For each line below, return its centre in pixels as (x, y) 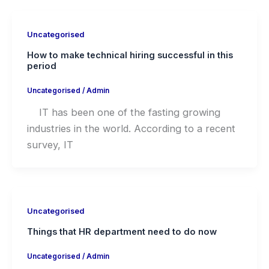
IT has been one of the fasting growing (123, 112)
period (41, 66)
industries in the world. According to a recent (131, 128)
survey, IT (50, 144)
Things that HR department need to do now (122, 231)
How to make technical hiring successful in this (130, 55)
